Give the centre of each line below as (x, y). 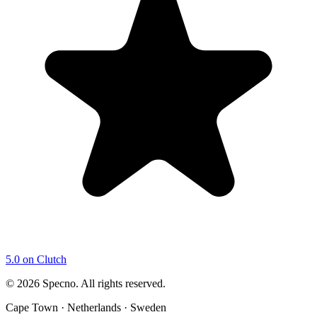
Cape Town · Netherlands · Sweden (86, 307)
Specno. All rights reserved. (103, 283)
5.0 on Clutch (36, 259)
